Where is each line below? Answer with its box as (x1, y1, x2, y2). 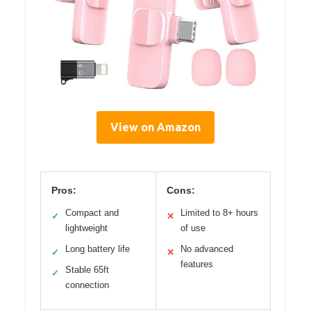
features (180, 258, 213, 269)
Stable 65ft (65, 264, 109, 275)
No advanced (180, 243, 233, 254)
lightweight (65, 222, 108, 233)
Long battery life (65, 243, 130, 254)
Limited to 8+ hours (180, 207, 258, 218)
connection (65, 279, 109, 290)
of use (180, 222, 205, 233)
